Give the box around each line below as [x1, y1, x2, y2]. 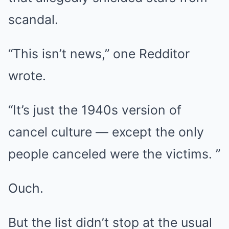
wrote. [8, 68, 46, 84]
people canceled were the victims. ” [8, 146, 220, 162]
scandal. [8, 12, 58, 28]
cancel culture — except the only [8, 124, 204, 140]
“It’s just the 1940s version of [8, 102, 181, 118]
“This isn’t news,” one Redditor [8, 46, 190, 62]
